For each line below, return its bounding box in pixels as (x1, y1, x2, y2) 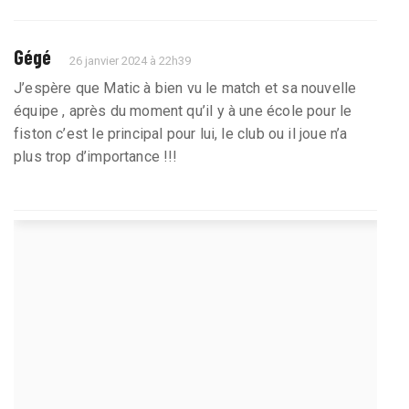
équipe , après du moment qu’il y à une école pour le (14, 101, 352, 120)
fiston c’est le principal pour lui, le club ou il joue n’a (14, 124, 348, 142)
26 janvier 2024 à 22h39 (69, 53, 192, 68)
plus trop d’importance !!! (14, 147, 178, 165)
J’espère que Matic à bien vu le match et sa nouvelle (14, 79, 357, 97)
